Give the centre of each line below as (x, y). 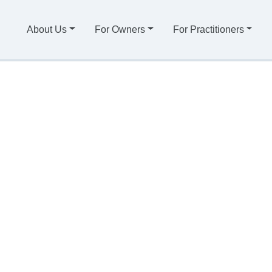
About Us (47, 29)
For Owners (120, 29)
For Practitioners (208, 29)
